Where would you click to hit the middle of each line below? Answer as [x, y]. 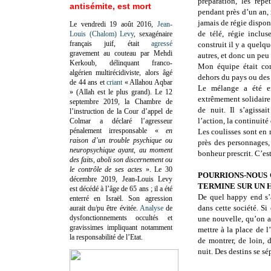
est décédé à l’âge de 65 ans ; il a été [121, 188]
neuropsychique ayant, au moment [121, 150]
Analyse [151, 208]
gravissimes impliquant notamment [121, 227]
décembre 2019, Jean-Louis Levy [121, 179]
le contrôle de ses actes [106, 169]
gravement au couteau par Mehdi [121, 53]
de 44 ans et [88, 82]
